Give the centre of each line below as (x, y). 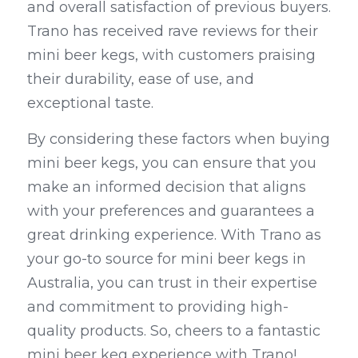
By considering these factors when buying (179, 139)
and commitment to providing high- (158, 307)
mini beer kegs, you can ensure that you (172, 163)
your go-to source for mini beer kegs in (167, 259)
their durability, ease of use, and (141, 80)
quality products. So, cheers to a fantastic (174, 331)
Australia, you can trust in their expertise (172, 283)
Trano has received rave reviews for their (173, 32)
